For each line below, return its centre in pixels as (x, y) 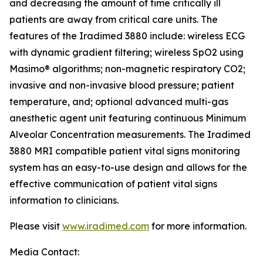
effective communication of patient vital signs (113, 184)
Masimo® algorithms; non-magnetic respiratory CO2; (127, 69)
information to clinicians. (64, 200)
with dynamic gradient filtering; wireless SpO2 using (127, 52)
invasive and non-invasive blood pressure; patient (122, 85)
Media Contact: (44, 252)
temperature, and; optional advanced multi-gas (119, 102)
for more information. (198, 226)
